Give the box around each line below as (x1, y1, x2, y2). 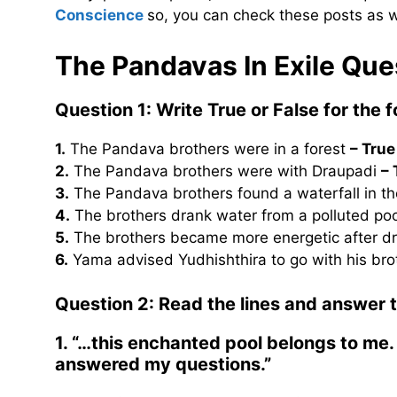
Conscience (55, 6, 144, 25)
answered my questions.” (55, 354, 271, 376)
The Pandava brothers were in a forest (66, 139, 350, 158)
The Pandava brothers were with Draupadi (69, 161, 381, 180)
